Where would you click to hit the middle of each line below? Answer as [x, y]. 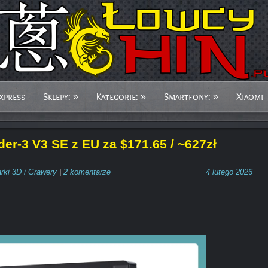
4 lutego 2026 [229, 172]
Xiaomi [250, 97]
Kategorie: [117, 97]
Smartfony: [187, 97]
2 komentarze [87, 172]
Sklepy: [57, 97]
